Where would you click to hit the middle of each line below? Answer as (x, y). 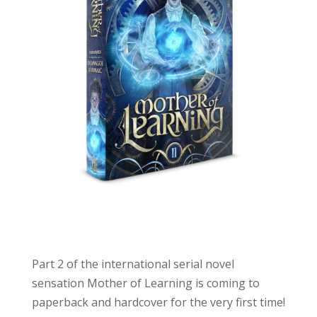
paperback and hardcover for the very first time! (158, 302)
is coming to (227, 283)
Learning (168, 283)
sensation (58, 283)
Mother (107, 283)
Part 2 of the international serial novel (133, 264)
